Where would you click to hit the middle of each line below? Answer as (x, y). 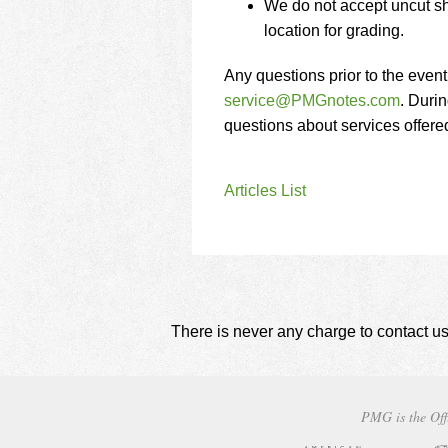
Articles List (265, 190)
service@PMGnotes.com (312, 100)
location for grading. (334, 30)
